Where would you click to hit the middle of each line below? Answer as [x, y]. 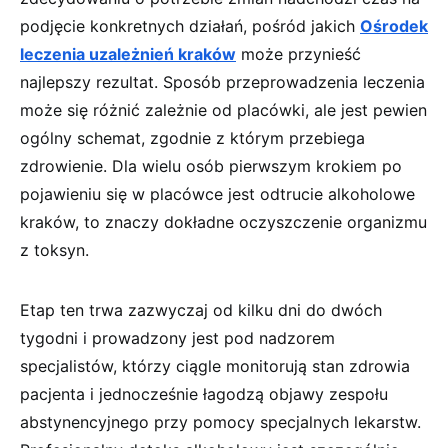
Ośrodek [394, 25]
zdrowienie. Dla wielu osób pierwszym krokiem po [211, 165]
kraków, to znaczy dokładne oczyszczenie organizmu [223, 221]
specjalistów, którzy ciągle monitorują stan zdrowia [215, 365]
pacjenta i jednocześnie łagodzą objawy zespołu [204, 393]
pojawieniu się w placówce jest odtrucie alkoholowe [217, 193]
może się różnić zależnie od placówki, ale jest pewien [223, 109]
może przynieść [298, 53]
